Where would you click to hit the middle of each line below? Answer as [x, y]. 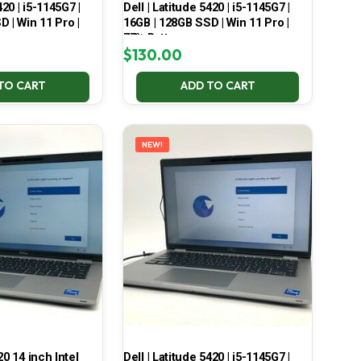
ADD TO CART [218, 86]
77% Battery [154, 38]
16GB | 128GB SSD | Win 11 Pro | [206, 23]
